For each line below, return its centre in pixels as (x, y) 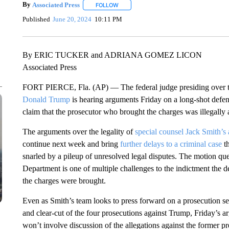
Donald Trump (46, 99)
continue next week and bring (71, 144)
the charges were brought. (64, 181)
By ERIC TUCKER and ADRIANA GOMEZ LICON (112, 55)
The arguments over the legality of (78, 132)
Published (36, 19)
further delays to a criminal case (171, 144)
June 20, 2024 (72, 19)
